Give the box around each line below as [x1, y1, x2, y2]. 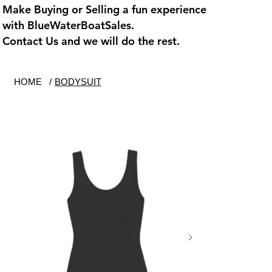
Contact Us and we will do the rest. [2, 34, 180, 49]
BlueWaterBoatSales [27, 18, 131, 33]
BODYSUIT [54, 76, 101, 87]
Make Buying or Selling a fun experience [2, 2, 206, 17]
